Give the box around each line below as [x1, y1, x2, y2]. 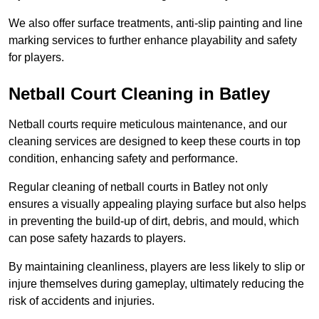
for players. [9, 51, 64, 64]
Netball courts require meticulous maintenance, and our [9, 118, 287, 131]
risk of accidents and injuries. [9, 295, 155, 308]
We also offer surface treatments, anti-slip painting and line [9, 17, 303, 30]
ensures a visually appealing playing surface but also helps [9, 198, 306, 211]
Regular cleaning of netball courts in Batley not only [9, 181, 268, 194]
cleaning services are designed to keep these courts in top [9, 135, 300, 148]
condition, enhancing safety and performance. [9, 152, 238, 165]
